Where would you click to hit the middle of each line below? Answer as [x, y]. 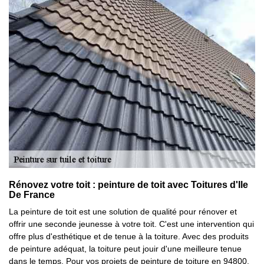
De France [32, 195]
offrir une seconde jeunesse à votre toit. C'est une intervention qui [131, 224]
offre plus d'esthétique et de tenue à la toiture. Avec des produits [129, 236]
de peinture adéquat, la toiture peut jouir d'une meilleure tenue [125, 249]
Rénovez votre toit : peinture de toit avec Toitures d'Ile [128, 185]
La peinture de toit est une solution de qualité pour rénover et [123, 212]
